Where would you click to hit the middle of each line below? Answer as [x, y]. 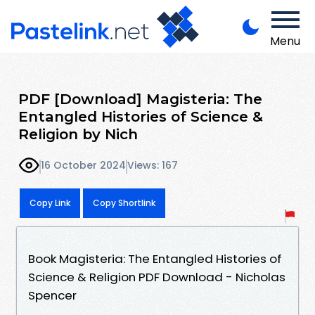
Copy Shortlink [124, 202]
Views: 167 [153, 166]
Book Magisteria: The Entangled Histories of [155, 258]
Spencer [52, 295]
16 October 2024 [83, 166]
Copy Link [50, 202]
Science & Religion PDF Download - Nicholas [157, 277]
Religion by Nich [78, 134]
